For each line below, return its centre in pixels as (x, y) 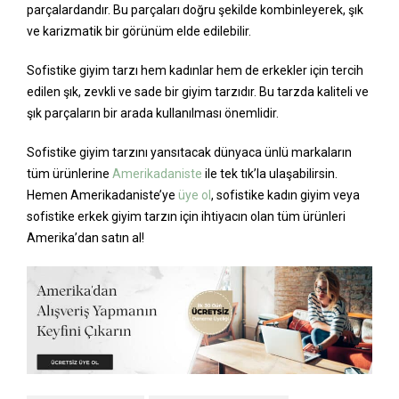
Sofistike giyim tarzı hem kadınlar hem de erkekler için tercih (195, 70)
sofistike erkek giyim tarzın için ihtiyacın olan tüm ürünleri (186, 216)
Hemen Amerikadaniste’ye (102, 195)
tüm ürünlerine (69, 173)
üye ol (195, 195)
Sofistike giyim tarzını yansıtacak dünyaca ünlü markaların (189, 152)
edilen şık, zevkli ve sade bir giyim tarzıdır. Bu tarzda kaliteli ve (198, 91)
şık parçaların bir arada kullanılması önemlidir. (154, 113)
